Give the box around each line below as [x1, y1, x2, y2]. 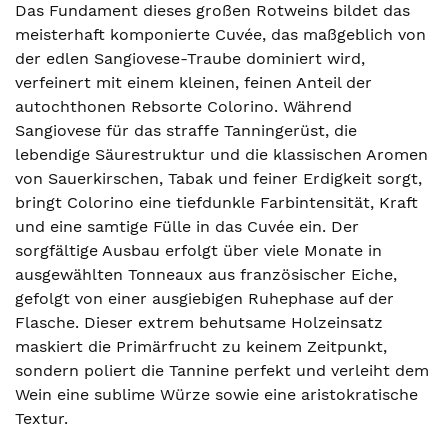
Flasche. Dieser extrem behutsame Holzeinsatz [15, 313, 383, 332]
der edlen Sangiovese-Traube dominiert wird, [15, 49, 365, 68]
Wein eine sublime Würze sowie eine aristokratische [15, 385, 418, 404]
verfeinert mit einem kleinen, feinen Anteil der [15, 73, 372, 92]
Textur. [15, 409, 68, 428]
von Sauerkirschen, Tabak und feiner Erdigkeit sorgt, [15, 169, 422, 188]
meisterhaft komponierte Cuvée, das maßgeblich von [15, 25, 426, 44]
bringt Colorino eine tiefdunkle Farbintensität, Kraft [15, 193, 418, 212]
